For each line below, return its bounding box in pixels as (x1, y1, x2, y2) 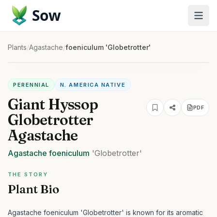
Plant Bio (8, 182, 59, 196)
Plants (8, 43, 27, 51)
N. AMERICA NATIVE (60, 81, 126, 88)
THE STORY (8, 171, 48, 178)
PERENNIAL (13, 81, 49, 88)
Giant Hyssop (8, 95, 98, 113)
